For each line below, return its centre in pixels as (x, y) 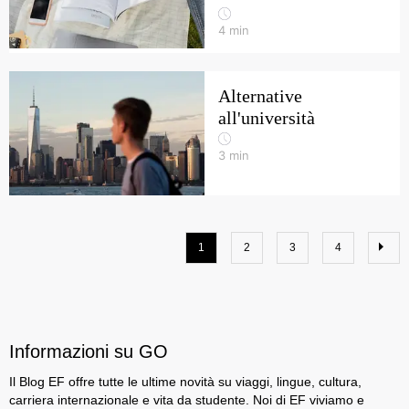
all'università (267, 118)
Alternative (260, 96)
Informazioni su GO (89, 351)
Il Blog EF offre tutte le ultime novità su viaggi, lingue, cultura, (185, 382)
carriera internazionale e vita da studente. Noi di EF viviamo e (187, 400)
